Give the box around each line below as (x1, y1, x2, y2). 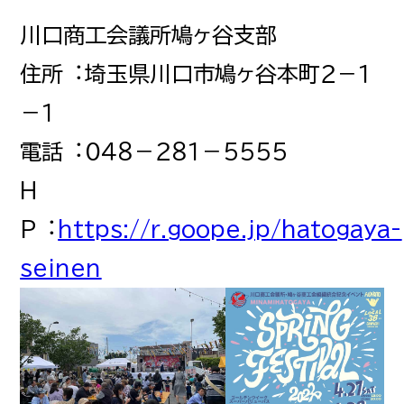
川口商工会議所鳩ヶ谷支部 (20, 23, 278, 46)
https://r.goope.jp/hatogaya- (58, 217, 402, 240)
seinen (20, 256, 102, 279)
